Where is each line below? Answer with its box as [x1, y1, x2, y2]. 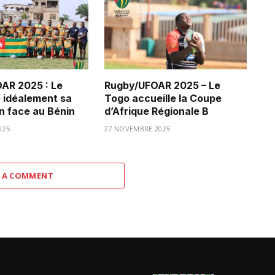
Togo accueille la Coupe [104, 92, 222, 105]
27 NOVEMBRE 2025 [104, 124, 171, 134]
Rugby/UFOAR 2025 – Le [104, 79, 220, 92]
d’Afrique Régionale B [104, 105, 209, 118]
